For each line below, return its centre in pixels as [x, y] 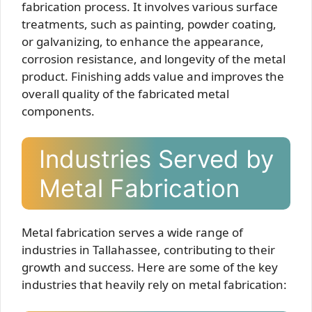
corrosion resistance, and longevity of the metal [154, 58]
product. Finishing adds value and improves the [153, 76]
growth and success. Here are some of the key [150, 267]
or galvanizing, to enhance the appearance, [143, 41]
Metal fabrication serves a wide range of [132, 232]
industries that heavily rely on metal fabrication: [154, 284]
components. [58, 111]
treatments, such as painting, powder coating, [149, 24]
